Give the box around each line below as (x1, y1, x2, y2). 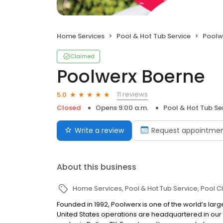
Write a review (75, 125, 124, 135)
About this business (57, 161, 136, 173)
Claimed (70, 52, 95, 60)
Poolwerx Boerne (57, 64, 205, 89)
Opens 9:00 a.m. (96, 103, 148, 112)
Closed (57, 103, 81, 112)
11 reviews (117, 90, 148, 99)
